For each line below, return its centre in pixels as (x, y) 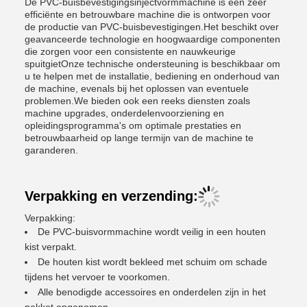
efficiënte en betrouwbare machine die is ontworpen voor (148, 14)
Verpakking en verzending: (111, 196)
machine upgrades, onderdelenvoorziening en (124, 113)
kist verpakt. (51, 247)
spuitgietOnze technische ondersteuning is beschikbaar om (152, 64)
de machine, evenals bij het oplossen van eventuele (137, 88)
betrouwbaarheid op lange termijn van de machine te (139, 138)
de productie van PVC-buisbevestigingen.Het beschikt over (152, 27)
